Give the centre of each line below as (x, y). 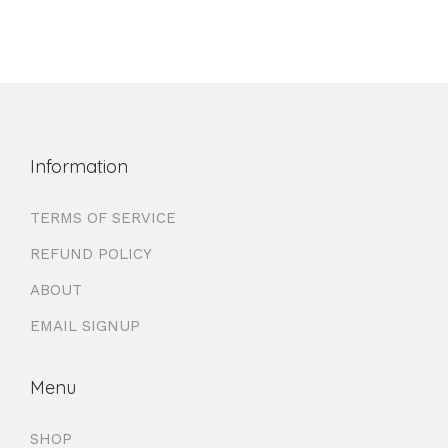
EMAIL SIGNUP (85, 325)
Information (79, 166)
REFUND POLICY (91, 253)
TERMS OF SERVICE (103, 217)
